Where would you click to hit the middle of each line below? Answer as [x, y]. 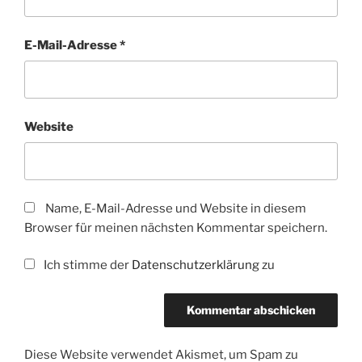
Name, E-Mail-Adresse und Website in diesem [176, 208]
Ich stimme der [86, 265]
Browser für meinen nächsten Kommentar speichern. [176, 227]
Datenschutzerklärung [195, 265]
